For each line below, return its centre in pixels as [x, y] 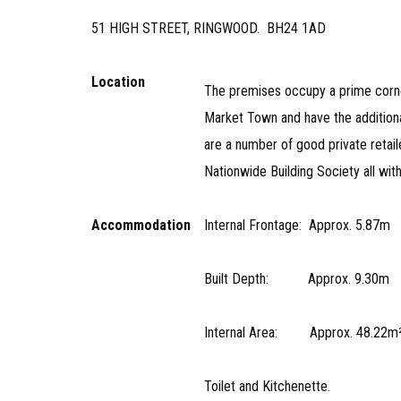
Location [118, 82]
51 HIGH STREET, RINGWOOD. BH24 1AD [209, 28]
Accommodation [141, 225]
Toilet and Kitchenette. [268, 386]
